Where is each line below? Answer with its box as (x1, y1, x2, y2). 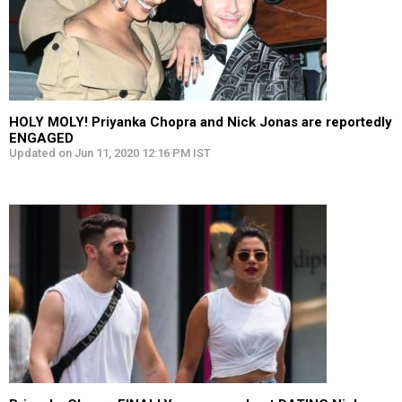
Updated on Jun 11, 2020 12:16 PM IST (9, 146, 211, 160)
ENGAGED (9, 130, 74, 146)
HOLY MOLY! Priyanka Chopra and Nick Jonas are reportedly (9, 114, 392, 130)
